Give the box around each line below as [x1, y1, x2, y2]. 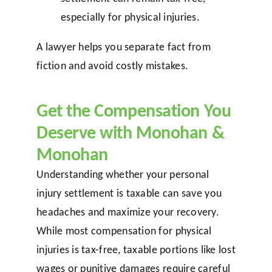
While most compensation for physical [36, 224, 212, 238]
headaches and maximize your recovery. [36, 205, 219, 219]
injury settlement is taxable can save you [36, 186, 222, 200]
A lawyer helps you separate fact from [36, 40, 211, 54]
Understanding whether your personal [36, 168, 209, 182]
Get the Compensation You [36, 99, 231, 122]
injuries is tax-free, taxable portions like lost [36, 243, 236, 257]
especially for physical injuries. [60, 10, 200, 24]
